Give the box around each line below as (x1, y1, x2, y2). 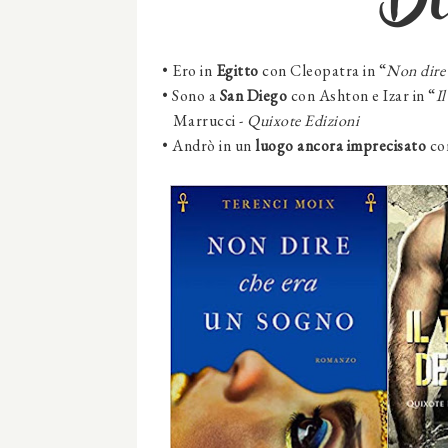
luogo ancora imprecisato (255, 135, 426, 157)
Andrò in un (172, 135, 255, 157)
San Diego (219, 85, 287, 107)
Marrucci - (162, 110, 247, 132)
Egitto (215, 60, 259, 82)
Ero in (172, 60, 216, 82)
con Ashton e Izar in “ (287, 85, 436, 107)
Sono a (172, 85, 220, 107)
